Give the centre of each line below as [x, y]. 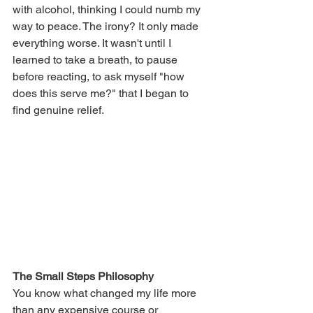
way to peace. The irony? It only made [107, 27]
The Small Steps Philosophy [83, 276]
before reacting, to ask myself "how [100, 77]
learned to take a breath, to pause [96, 60]
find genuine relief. [58, 110]
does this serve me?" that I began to [102, 94]
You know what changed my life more [106, 293]
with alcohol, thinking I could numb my [108, 10]
